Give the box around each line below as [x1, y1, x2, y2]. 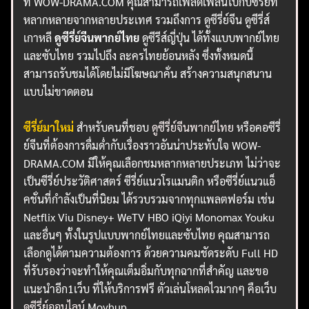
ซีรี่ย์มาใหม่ [23, 119, 74, 134]
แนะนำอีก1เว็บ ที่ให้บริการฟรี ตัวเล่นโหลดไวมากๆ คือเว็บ [23, 281, 277, 296]
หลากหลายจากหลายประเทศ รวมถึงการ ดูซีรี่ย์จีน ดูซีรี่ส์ [23, 12, 270, 27]
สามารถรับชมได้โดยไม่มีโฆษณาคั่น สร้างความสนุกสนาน [23, 66, 272, 81]
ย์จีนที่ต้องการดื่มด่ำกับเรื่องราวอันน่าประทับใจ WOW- [23, 137, 261, 152]
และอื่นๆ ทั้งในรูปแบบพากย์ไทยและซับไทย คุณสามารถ [23, 227, 270, 242]
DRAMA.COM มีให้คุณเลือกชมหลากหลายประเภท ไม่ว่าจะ [23, 155, 281, 170]
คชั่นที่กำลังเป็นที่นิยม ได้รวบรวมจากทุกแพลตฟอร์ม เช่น [23, 191, 275, 206]
